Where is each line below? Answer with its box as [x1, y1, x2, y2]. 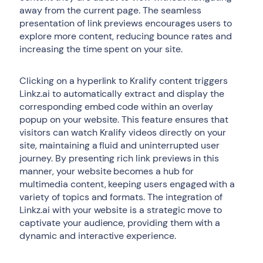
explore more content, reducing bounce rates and [19, 30, 232, 42]
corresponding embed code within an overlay [19, 100, 214, 113]
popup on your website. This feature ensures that [19, 113, 229, 126]
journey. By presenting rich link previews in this [19, 152, 220, 164]
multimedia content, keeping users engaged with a [19, 178, 235, 190]
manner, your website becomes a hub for [19, 165, 194, 177]
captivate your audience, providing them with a [19, 217, 221, 229]
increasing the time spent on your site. [19, 43, 183, 55]
